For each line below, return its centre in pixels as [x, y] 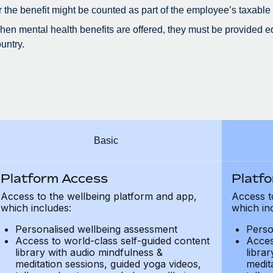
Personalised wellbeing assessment [96, 229]
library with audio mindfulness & [89, 252]
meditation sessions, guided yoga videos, [108, 264]
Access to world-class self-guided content [112, 241]
